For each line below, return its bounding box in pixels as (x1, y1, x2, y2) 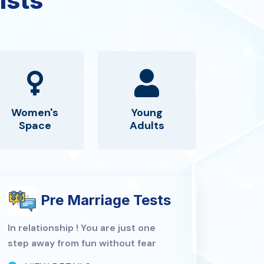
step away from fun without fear (8, 236, 157, 249)
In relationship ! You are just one (8, 221, 156, 234)
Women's (11, 105, 59, 120)
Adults (129, 118, 164, 133)
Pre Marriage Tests (37, 191, 171, 209)
